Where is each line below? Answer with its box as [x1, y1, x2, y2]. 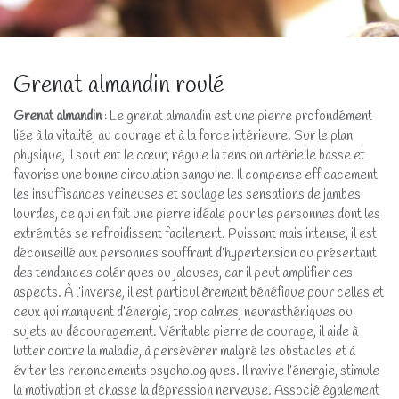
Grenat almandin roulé [13, 69, 224, 101]
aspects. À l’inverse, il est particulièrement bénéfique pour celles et [13, 283, 384, 302]
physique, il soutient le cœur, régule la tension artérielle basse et [13, 146, 365, 165]
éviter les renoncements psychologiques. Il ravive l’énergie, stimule [13, 362, 379, 380]
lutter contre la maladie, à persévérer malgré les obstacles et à [13, 342, 355, 361]
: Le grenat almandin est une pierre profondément [102, 107, 372, 126]
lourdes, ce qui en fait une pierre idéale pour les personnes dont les [13, 205, 380, 224]
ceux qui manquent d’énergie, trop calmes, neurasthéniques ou [13, 303, 353, 322]
